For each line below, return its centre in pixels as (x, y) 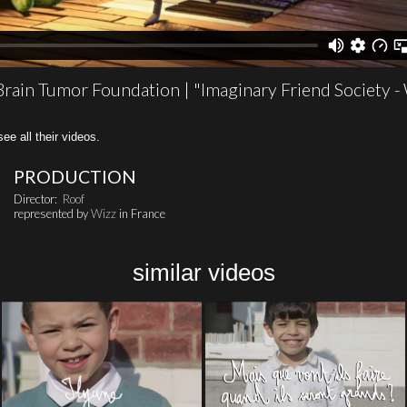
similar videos (203, 273)
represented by (52, 214)
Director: (38, 199)
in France (141, 214)
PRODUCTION (75, 176)
